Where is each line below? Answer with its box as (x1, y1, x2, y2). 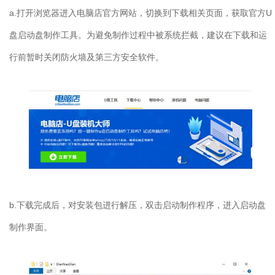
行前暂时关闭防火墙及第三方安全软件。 (9, 52, 164, 63)
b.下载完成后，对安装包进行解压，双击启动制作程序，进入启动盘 (9, 200, 266, 211)
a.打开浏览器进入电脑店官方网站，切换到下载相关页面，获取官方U (9, 8, 272, 18)
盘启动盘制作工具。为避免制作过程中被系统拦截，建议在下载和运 (9, 30, 267, 41)
